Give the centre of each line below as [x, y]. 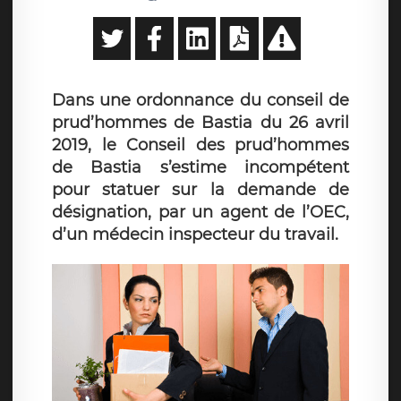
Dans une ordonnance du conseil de [200, 100]
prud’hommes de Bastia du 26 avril [200, 123]
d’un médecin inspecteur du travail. [195, 235]
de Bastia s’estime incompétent [200, 167]
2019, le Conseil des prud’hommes [200, 145]
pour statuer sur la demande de [200, 190]
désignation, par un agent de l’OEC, [200, 212]
